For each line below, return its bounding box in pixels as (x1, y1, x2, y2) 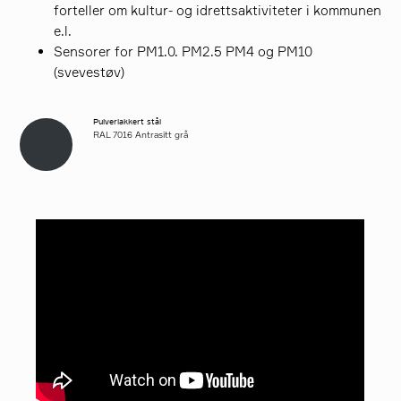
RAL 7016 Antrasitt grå (92, 129, 188, 141)
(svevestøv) (54, 63, 125, 81)
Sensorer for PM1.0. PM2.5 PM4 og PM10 (54, 42, 313, 60)
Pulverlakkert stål (92, 116, 161, 127)
